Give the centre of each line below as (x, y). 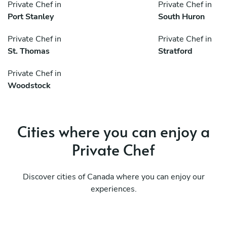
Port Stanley (31, 17)
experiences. (113, 189)
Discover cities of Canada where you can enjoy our (113, 177)
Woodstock (29, 86)
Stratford (175, 51)
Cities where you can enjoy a (113, 131)
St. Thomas (29, 51)
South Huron (181, 17)
